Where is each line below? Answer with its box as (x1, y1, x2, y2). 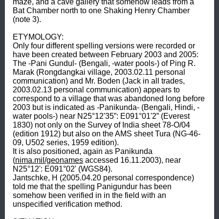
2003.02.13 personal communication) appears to (13, 85, 180, 94)
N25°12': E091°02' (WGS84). (13, 164, 114, 173)
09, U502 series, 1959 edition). (13, 138, 121, 147)
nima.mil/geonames (15, 155, 83, 164)
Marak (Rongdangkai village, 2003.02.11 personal (13, 67, 185, 76)
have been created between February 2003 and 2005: (13, 50, 198, 59)
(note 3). (13, 15, 43, 23)
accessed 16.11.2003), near (83, 155, 181, 164)
